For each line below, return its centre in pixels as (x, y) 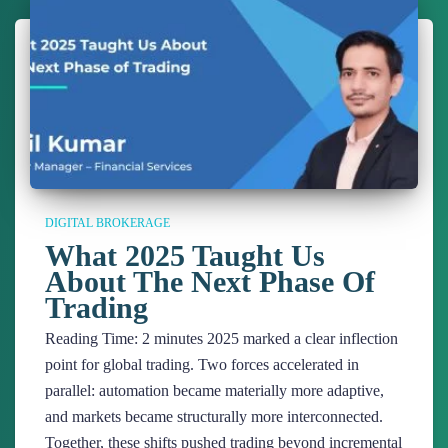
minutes (178, 338)
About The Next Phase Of (210, 281)
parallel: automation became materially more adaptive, (214, 390)
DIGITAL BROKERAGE (107, 223)
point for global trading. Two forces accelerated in (202, 364)
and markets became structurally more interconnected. (214, 416)
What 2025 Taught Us (185, 255)
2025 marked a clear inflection (300, 338)
